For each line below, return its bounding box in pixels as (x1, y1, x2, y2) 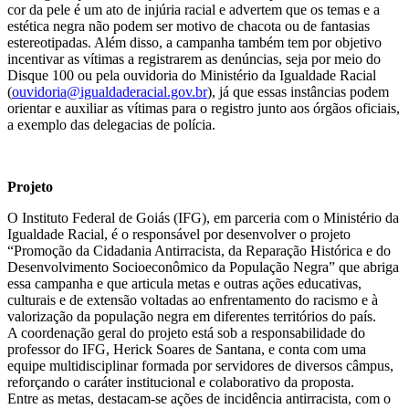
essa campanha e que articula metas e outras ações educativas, (7, 276, 362, 292)
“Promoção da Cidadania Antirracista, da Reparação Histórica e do (7, 243, 391, 259)
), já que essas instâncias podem (207, 84, 389, 100)
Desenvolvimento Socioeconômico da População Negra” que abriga (7, 259, 399, 276)
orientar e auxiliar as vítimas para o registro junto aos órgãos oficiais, (7, 100, 400, 117)
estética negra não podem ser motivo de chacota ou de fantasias (7, 18, 370, 35)
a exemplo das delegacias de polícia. (7, 117, 215, 133)
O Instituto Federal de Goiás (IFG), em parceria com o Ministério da (7, 210, 399, 226)
